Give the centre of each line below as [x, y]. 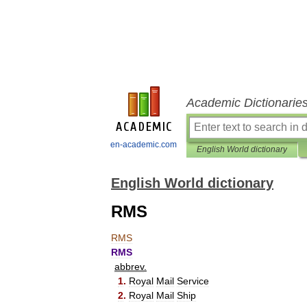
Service [193, 281]
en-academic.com [144, 145]
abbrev [129, 267]
